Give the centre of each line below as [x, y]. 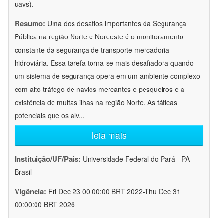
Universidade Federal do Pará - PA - [138, 159]
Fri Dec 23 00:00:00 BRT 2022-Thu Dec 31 [114, 191]
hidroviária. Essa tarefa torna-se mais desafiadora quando [104, 63]
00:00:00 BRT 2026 [45, 205]
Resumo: [30, 24]
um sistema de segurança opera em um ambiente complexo [107, 76]
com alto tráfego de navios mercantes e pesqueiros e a [100, 89]
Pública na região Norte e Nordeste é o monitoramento [99, 37]
